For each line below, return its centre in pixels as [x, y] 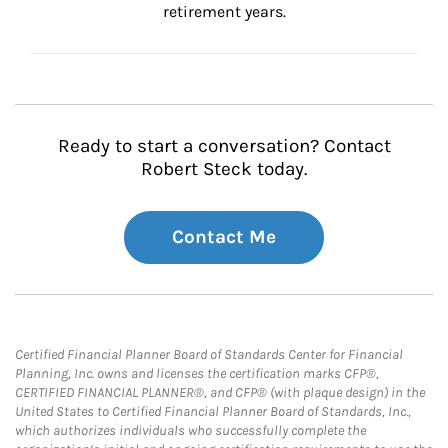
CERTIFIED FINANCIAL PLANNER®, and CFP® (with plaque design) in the [220, 392]
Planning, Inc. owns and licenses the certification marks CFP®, [197, 373]
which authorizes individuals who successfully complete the [190, 430]
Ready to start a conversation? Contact [224, 146]
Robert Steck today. [224, 169]
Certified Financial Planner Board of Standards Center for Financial [209, 354]
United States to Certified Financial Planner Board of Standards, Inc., [213, 411]
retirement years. [224, 11]
